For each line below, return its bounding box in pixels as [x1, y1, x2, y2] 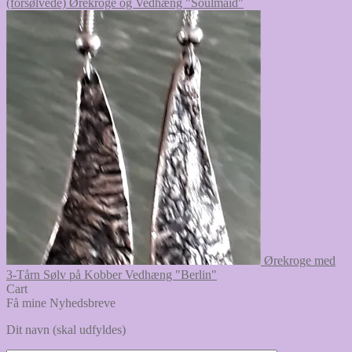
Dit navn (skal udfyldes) [6, 322, 126, 336]
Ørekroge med [264, 253, 335, 267]
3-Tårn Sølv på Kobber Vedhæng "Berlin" [6, 267, 217, 281]
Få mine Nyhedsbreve [6, 295, 115, 310]
